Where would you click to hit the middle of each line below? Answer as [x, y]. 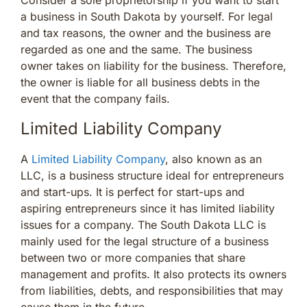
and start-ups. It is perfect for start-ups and [133, 192]
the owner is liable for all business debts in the [140, 82]
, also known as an [213, 159]
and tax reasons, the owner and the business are [146, 33]
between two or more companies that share [133, 257]
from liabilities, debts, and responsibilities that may [152, 290]
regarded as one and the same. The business [136, 49]
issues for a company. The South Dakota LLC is [143, 224]
